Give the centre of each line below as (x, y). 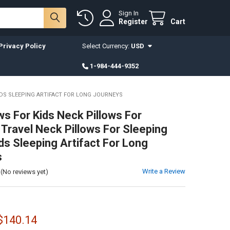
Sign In (129, 13)
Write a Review (164, 171)
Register (133, 22)
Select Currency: (106, 46)
